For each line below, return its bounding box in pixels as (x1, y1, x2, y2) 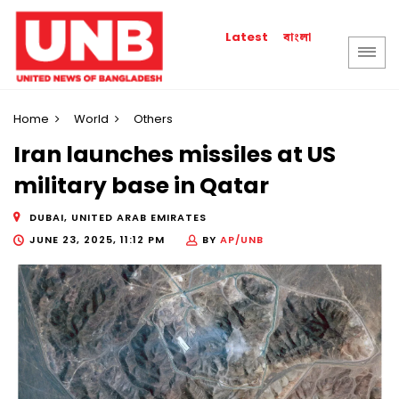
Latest (225, 28, 269, 45)
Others (134, 110, 173, 127)
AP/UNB (220, 232, 264, 247)
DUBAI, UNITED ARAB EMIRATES (29, 209, 207, 224)
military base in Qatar (13, 170, 269, 202)
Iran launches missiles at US (13, 139, 336, 171)
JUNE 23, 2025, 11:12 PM (29, 232, 165, 247)
